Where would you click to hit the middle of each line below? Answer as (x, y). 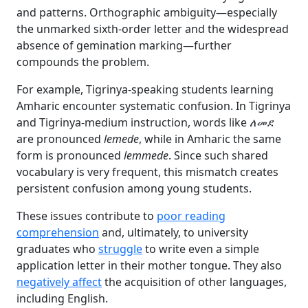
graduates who (57, 249)
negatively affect (59, 282)
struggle (120, 249)
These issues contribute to (87, 216)
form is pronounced (70, 155)
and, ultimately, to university (174, 232)
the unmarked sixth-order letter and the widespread (153, 29)
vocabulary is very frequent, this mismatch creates (147, 172)
